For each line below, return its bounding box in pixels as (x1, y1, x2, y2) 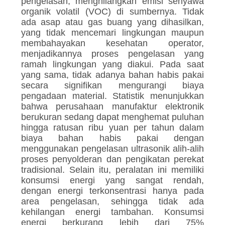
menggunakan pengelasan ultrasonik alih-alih (21, 144, 204, 154)
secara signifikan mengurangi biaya (21, 80, 204, 91)
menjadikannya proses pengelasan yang (21, 49, 204, 59)
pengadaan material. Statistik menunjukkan (21, 91, 204, 101)
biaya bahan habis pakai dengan (21, 133, 204, 144)
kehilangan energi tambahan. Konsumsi (21, 207, 204, 217)
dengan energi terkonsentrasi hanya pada (21, 186, 204, 196)
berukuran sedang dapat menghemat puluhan (21, 112, 204, 123)
